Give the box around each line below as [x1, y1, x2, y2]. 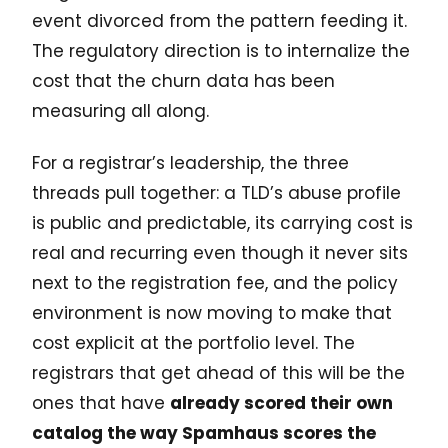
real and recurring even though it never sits [32, 241, 408, 266]
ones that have [32, 391, 170, 416]
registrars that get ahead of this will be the [32, 361, 405, 386]
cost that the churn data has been [32, 69, 335, 94]
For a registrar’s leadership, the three [32, 151, 349, 176]
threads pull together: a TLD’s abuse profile [32, 181, 401, 206]
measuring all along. [32, 99, 209, 124]
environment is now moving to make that [32, 301, 392, 326]
